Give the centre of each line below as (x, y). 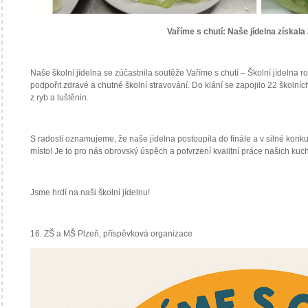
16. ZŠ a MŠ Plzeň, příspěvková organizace (111, 233)
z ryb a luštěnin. (59, 97)
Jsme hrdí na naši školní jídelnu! (90, 192)
